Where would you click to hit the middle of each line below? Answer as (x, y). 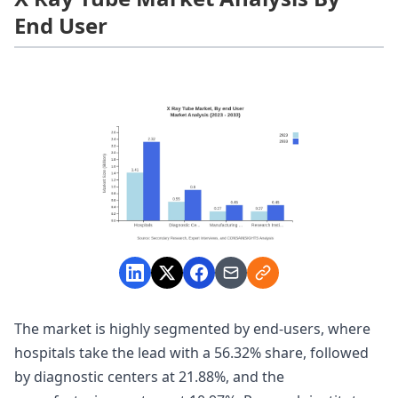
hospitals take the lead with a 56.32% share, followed (191, 353)
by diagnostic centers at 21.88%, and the (149, 377)
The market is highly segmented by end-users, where (192, 329)
